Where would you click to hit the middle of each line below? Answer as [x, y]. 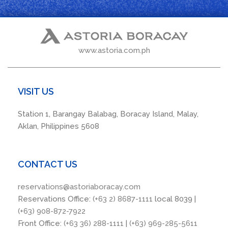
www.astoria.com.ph [114, 51]
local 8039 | [175, 199]
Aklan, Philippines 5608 [59, 126]
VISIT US [36, 92]
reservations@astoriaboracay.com [79, 187]
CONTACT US [48, 164]
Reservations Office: [55, 199]
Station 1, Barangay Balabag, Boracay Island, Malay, [108, 114]
